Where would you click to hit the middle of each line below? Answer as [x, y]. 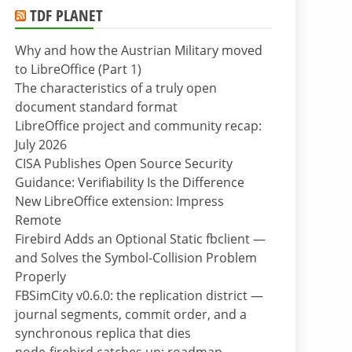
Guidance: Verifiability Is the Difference [130, 183]
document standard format [96, 107]
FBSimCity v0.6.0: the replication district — [139, 296]
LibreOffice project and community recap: [138, 126]
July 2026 [41, 145]
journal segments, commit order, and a [131, 315]
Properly [40, 277]
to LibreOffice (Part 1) [78, 70]
